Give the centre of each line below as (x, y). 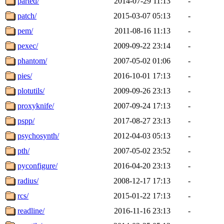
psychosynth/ (38, 135)
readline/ (31, 210)
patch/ (27, 15)
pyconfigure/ (37, 165)
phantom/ (32, 60)
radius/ (28, 180)
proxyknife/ (36, 105)
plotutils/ (31, 90)
